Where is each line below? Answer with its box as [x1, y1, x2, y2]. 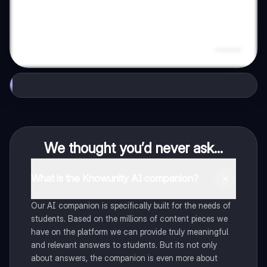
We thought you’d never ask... [44, 139, 223, 157]
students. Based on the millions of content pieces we [30, 213, 228, 223]
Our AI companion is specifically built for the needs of [30, 200, 231, 210]
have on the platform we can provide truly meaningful [30, 226, 228, 237]
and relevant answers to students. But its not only [30, 239, 217, 250]
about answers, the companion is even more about [30, 252, 218, 263]
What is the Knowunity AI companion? [30, 172, 198, 184]
